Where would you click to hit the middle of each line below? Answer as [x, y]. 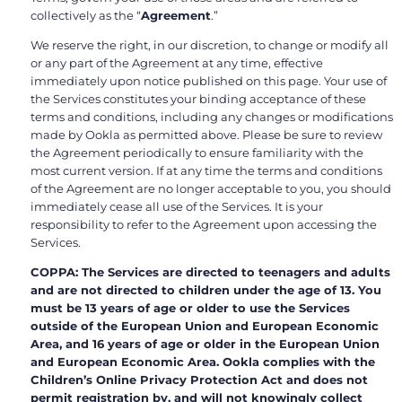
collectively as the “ [86, 15]
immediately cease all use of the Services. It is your [177, 206]
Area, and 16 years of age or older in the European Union [205, 343]
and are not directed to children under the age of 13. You [206, 289]
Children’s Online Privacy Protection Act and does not [199, 379]
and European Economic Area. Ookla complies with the [203, 361]
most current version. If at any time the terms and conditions [206, 170]
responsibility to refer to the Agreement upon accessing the [204, 224]
